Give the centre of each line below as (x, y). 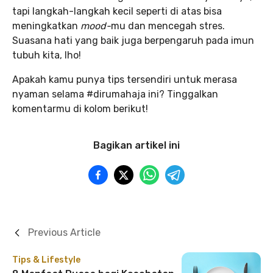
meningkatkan (46, 26)
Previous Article (64, 232)
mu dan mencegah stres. (168, 26)
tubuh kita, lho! (47, 55)
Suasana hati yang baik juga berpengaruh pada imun (133, 41)
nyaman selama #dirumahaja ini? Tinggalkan (115, 94)
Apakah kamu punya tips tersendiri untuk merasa (125, 80)
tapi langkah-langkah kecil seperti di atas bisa (117, 11)
